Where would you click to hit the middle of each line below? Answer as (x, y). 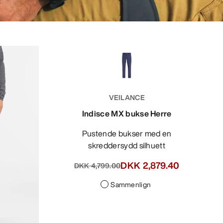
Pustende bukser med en (85, 134)
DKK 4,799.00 (97, 165)
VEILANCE (127, 98)
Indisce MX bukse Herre (127, 114)
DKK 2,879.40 (150, 166)
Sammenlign (131, 185)
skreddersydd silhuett (127, 146)
